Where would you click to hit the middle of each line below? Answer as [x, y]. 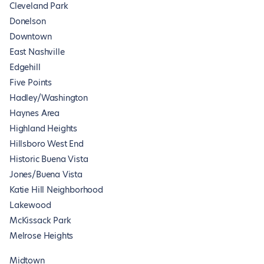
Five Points [31, 82]
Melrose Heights [42, 236]
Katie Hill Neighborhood [56, 190]
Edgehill [25, 67]
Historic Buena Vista [49, 159]
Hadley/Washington [49, 98]
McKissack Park [40, 220]
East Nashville [37, 52]
